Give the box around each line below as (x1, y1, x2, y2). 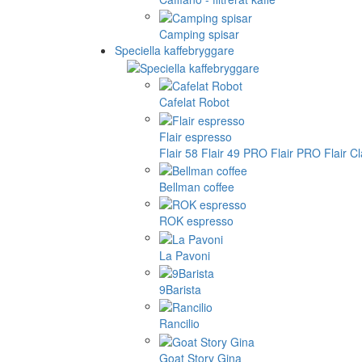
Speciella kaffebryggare (115, 41, 234, 58)
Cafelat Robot (159, 94, 229, 111)
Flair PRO (271, 144, 321, 161)
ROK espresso (159, 213, 234, 229)
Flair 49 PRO (201, 144, 267, 161)
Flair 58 (159, 144, 198, 161)
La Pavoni (159, 246, 210, 263)
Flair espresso (159, 128, 232, 145)
